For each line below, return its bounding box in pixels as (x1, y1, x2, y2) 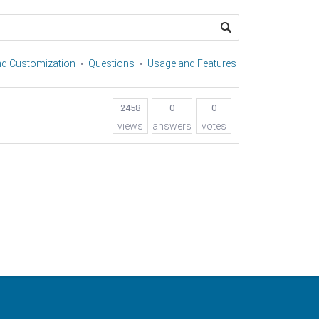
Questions (88, 58, 135, 69)
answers (152, 120, 192, 132)
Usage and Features (147, 58, 236, 69)
